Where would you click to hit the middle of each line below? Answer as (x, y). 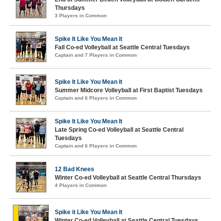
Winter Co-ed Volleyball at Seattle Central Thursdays (128, 178)
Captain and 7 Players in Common (96, 55)
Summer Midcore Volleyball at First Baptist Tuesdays (129, 90)
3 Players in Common (81, 16)
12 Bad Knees (74, 169)
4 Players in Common (81, 185)
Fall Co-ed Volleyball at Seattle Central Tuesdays (122, 47)
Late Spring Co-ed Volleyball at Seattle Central (119, 130)
